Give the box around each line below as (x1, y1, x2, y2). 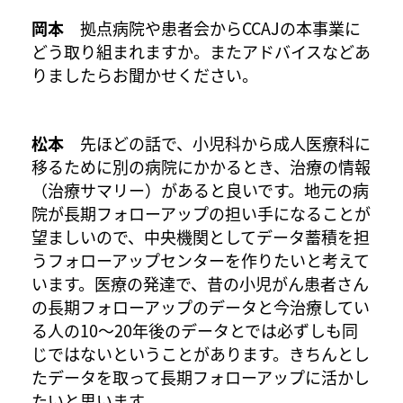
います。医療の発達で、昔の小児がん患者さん (31, 271, 369, 295)
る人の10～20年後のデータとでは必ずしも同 (31, 318, 358, 342)
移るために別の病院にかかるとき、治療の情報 (31, 154, 371, 178)
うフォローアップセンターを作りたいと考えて (31, 247, 370, 272)
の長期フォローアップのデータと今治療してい (31, 294, 370, 318)
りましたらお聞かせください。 (31, 62, 258, 86)
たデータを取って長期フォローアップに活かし (31, 364, 370, 389)
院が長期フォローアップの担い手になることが (31, 201, 371, 225)
